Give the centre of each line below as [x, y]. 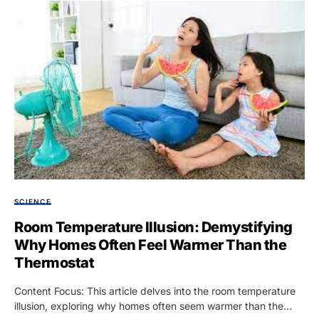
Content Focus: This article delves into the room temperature [155, 291]
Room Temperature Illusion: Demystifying [153, 227]
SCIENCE [33, 201]
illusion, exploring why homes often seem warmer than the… [153, 305]
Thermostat [54, 262]
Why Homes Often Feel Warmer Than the [150, 245]
